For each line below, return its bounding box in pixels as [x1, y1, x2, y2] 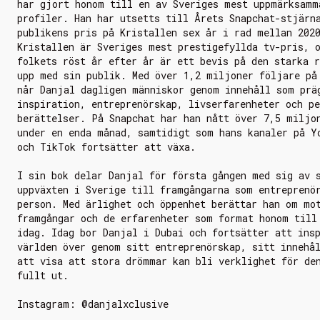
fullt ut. [17, 269, 69, 282]
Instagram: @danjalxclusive [17, 297, 169, 311]
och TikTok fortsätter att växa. [17, 140, 196, 154]
